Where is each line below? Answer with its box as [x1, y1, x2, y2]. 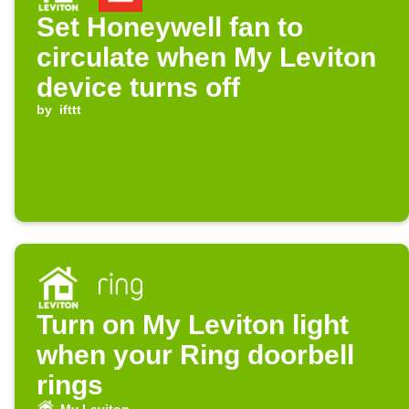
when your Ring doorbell [37, 340, 354, 371]
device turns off [37, 72, 240, 103]
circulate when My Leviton [37, 42, 376, 73]
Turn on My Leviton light [37, 309, 349, 341]
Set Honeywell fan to [37, 12, 303, 43]
